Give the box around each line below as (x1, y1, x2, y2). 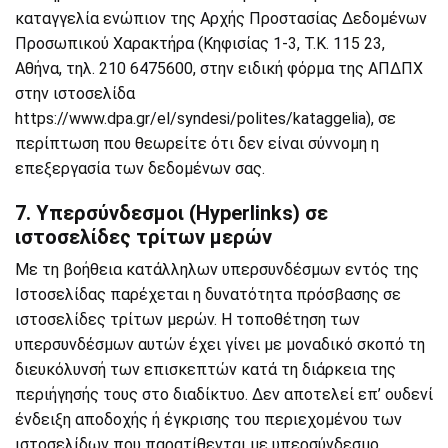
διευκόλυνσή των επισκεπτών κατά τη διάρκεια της (15, 360, 396, 379)
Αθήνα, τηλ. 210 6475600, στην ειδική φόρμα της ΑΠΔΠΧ (15, 59, 423, 78)
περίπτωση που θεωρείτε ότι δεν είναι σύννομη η (15, 134, 379, 153)
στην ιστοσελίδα (15, 84, 135, 103)
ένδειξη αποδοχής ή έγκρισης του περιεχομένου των (15, 410, 402, 429)
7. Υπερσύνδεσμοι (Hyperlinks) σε (15, 201, 328, 225)
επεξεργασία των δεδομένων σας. (15, 159, 265, 178)
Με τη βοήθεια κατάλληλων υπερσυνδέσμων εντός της (15, 260, 419, 279)
